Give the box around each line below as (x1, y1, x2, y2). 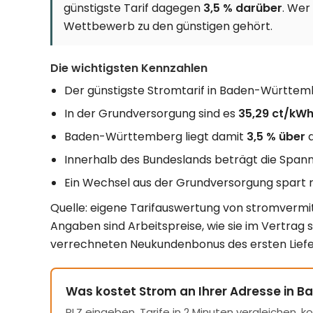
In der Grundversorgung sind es (64, 105, 238, 122)
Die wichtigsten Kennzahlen (50, 60, 208, 77)
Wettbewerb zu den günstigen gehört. (64, 18, 272, 35)
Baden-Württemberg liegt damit (64, 129, 247, 145)
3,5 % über (247, 129, 305, 145)
